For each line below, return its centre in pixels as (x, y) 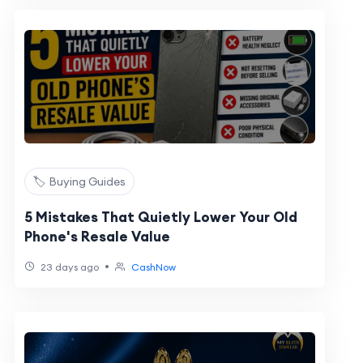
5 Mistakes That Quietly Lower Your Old (160, 217)
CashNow (153, 267)
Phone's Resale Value (97, 237)
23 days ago (68, 267)
